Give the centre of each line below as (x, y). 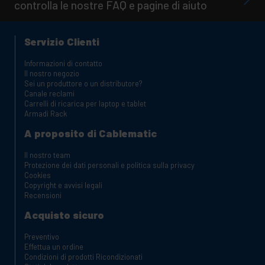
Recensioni (43, 195)
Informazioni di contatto (63, 63)
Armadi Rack (46, 113)
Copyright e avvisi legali (63, 185)
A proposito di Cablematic (91, 133)
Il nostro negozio (52, 73)
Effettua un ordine (54, 246)
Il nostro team (47, 155)
